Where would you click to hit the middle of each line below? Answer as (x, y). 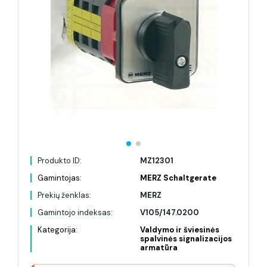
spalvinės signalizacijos (186, 239)
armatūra (159, 248)
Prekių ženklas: (64, 195)
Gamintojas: (60, 178)
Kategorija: (58, 230)
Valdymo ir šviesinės (180, 230)
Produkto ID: (60, 161)
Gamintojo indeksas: (75, 212)
